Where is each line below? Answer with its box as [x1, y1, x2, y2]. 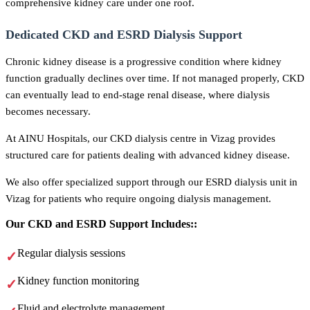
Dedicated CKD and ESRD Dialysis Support [6, 27, 242, 42]
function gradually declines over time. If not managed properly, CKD [6, 71, 304, 84]
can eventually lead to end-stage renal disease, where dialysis [6, 88, 270, 100]
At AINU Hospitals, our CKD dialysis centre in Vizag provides [6, 131, 275, 144]
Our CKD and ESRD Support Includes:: [6, 218, 197, 230]
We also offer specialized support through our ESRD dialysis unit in [6, 176, 298, 188]
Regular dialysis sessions [17, 247, 125, 259]
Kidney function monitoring [17, 275, 139, 287]
